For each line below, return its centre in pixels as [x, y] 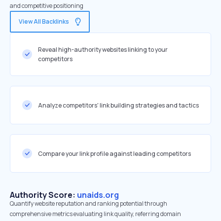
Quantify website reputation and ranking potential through [89, 203]
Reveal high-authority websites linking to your [103, 50]
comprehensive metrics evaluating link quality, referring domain [95, 214]
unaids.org [98, 195]
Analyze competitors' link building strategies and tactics [118, 105]
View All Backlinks [44, 21]
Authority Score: [43, 195]
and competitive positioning [47, 6]
